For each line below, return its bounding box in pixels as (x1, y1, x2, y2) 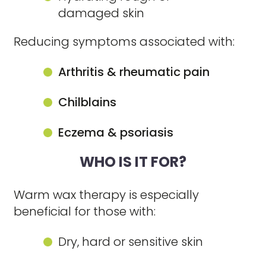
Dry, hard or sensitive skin (58, 233, 204, 250)
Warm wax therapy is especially (14, 186, 199, 203)
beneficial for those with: (14, 203, 156, 220)
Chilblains (58, 94, 117, 110)
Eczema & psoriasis (58, 124, 174, 141)
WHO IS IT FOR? (80, 152, 186, 172)
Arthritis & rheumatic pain (58, 64, 210, 80)
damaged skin (58, 5, 145, 21)
